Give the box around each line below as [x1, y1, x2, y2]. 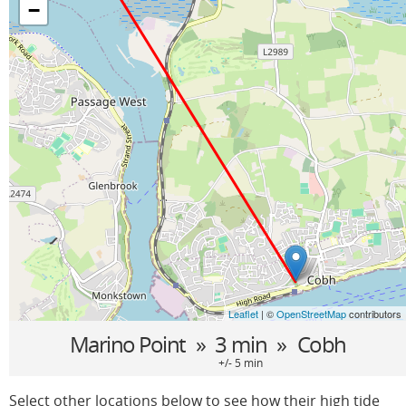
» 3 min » [186, 329, 295, 359]
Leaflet [228, 306, 258, 321]
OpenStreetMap [276, 306, 346, 321]
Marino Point [69, 329, 185, 359]
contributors [346, 306, 401, 321]
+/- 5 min [218, 355, 263, 371]
